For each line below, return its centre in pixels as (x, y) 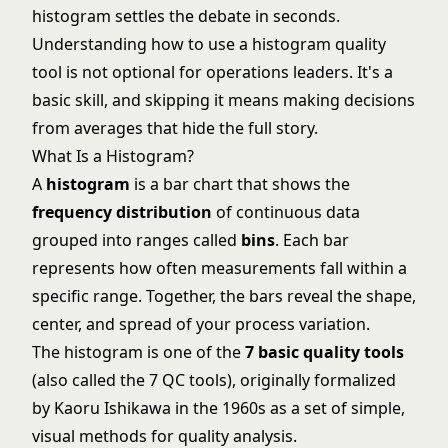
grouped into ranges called (136, 240)
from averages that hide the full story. (175, 128)
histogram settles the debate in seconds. (186, 16)
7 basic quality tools (324, 352)
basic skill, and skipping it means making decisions (223, 100)
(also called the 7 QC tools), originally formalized (214, 380)
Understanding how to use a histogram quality (209, 44)
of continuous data (286, 212)
